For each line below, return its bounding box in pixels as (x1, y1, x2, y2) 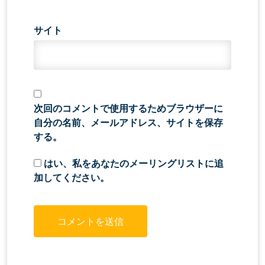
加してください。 (34, 172, 109, 183)
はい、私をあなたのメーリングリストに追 (41, 158, 224, 169)
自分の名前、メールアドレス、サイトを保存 (34, 117, 223, 128)
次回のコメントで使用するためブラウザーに (34, 103, 223, 114)
